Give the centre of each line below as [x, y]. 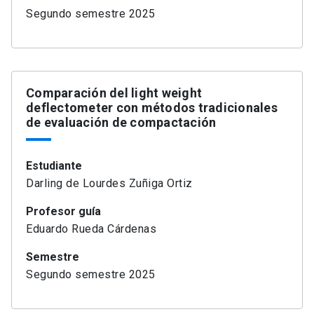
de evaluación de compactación [121, 123]
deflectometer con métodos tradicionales [152, 108]
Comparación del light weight [114, 93]
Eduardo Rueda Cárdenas [91, 229]
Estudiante [54, 166]
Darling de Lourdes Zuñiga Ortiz [109, 184]
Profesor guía [63, 212]
